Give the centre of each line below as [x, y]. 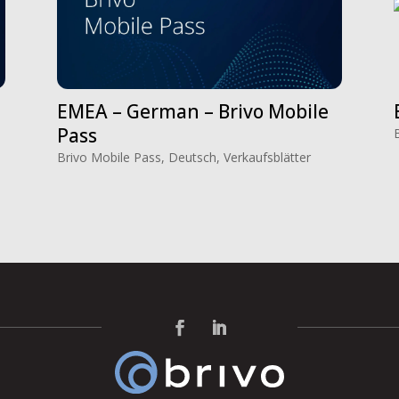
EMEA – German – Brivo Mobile [192, 111]
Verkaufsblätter [267, 157]
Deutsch [192, 157]
